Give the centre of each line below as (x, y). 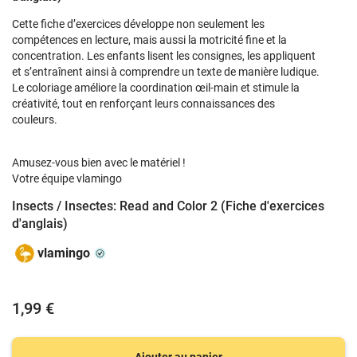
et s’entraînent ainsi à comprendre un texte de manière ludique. (166, 72)
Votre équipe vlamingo (67, 178)
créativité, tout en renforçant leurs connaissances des (143, 104)
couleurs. (35, 120)
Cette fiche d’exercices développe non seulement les (138, 24)
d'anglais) (40, 224)
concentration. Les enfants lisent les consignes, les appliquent (164, 56)
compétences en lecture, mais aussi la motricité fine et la (149, 40)
